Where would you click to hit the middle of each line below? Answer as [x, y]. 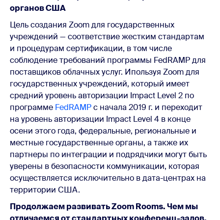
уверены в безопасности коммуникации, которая [105, 166]
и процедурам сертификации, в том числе [91, 48]
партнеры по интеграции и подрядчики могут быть [108, 154]
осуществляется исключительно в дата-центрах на [108, 178]
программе [32, 107]
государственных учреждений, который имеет [100, 83]
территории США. [45, 190]
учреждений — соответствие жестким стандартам [107, 36]
